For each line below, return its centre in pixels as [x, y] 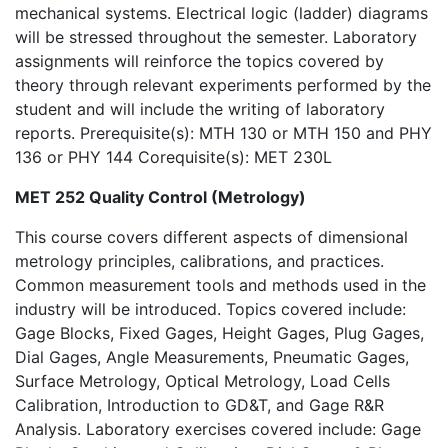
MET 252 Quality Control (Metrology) [160, 197]
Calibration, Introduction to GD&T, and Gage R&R [199, 405]
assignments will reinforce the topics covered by [199, 61]
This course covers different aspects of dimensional [211, 237]
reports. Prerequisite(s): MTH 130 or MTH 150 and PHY [223, 133]
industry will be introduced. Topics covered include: [210, 309]
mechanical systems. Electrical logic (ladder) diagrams [221, 13]
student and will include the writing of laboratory [200, 109]
